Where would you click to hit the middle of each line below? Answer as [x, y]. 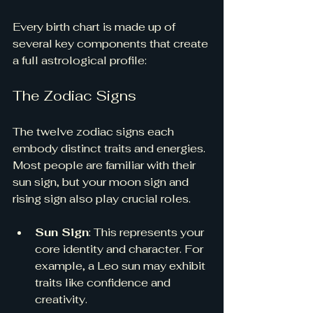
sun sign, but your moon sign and [102, 182]
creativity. [61, 299]
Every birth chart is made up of [95, 27]
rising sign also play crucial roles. [103, 198]
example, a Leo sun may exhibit [122, 265]
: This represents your [148, 232]
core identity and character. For [121, 249]
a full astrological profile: [80, 60]
